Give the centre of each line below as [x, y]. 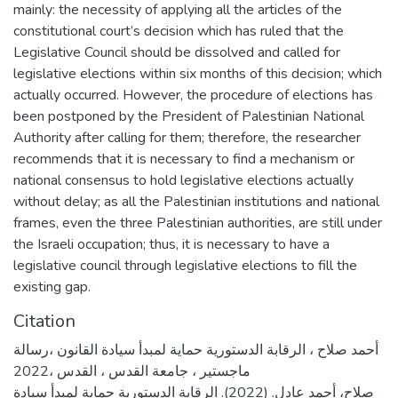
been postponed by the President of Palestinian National [189, 116]
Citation [44, 321]
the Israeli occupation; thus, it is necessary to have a [171, 244]
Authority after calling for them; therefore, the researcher [187, 138]
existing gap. [52, 287]
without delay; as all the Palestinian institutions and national [196, 202]
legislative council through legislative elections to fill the [185, 266]
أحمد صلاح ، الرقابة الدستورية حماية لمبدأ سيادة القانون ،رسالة [196, 350]
